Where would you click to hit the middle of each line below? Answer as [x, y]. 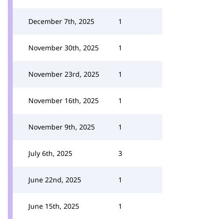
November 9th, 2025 [62, 127]
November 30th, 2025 [64, 48]
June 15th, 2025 [54, 206]
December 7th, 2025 [61, 21]
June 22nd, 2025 [55, 180]
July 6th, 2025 [50, 153]
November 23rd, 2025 [64, 74]
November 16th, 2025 [64, 100]
